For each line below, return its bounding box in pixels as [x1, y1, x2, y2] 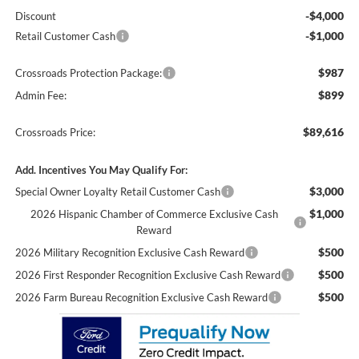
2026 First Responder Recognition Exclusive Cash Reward [14, 268, 280, 282]
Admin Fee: [14, 89, 67, 103]
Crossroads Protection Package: [14, 67, 162, 80]
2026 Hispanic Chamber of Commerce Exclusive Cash [30, 208, 278, 221]
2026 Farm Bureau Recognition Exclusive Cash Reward [14, 291, 268, 305]
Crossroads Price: [14, 126, 95, 139]
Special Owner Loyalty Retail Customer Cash [14, 185, 220, 199]
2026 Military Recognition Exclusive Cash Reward [14, 246, 244, 260]
